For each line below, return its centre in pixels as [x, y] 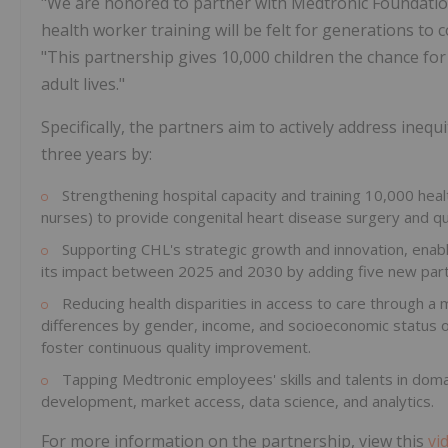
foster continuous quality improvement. [176, 347]
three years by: [96, 154]
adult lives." [83, 84]
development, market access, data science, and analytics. [237, 401]
